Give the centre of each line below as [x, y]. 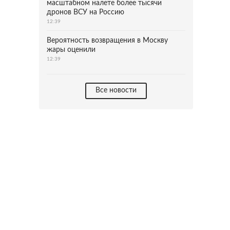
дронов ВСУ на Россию [85, 12]
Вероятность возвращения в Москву [107, 41]
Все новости [116, 90]
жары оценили [71, 50]
